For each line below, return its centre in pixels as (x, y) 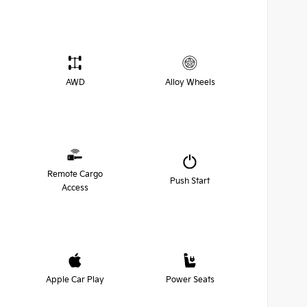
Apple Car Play (75, 280)
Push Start (190, 182)
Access (75, 188)
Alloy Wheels (190, 83)
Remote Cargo (75, 175)
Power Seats (190, 280)
